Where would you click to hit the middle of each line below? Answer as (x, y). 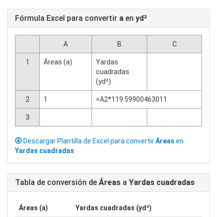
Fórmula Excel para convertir (67, 18)
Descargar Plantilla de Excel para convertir (89, 141)
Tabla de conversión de (57, 182)
